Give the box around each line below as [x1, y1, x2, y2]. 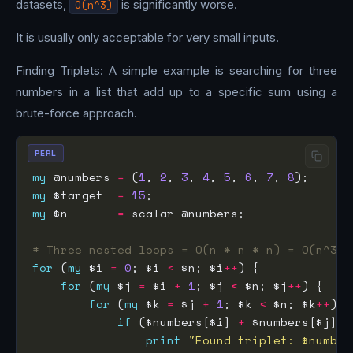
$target [46, 187, 117, 204]
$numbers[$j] [245, 314, 344, 331]
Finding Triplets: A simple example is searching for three [16, 63, 337, 79]
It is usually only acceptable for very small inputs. [16, 30, 279, 46]
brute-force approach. [16, 106, 137, 121]
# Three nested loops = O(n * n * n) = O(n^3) [32, 241, 344, 258]
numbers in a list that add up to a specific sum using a [16, 84, 337, 100]
